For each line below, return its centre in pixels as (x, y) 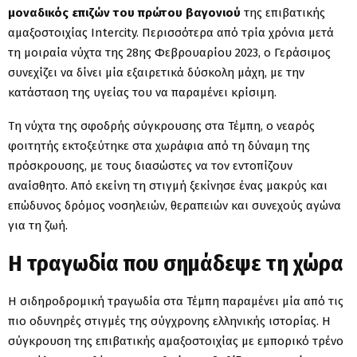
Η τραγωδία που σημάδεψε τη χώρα (176, 263)
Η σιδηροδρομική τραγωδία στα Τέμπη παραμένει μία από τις (176, 301)
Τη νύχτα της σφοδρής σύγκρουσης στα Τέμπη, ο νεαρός (161, 126)
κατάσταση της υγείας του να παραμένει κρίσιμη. (142, 92)
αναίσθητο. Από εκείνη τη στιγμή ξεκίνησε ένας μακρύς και (168, 185)
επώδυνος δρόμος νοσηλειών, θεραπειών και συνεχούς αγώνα (175, 205)
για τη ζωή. (38, 225)
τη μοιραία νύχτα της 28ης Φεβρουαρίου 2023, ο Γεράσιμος (169, 52)
